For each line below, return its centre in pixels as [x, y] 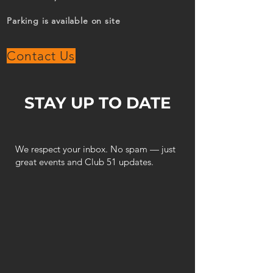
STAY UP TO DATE [97, 103]
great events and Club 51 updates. [84, 162]
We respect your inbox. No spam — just [95, 149]
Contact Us [41, 56]
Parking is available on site [64, 21]
